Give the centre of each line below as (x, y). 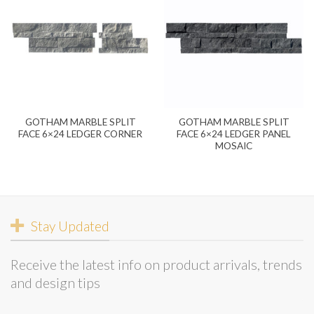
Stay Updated (70, 226)
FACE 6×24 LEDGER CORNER (80, 134)
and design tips (55, 282)
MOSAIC (234, 146)
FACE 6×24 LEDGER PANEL (234, 134)
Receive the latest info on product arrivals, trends (156, 264)
